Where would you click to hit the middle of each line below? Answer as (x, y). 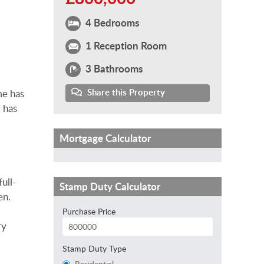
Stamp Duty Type (94, 248)
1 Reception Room (125, 45)
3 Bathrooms (113, 68)
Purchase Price (89, 211)
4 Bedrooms (111, 22)
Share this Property (125, 92)
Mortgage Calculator (105, 138)
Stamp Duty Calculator (110, 186)
